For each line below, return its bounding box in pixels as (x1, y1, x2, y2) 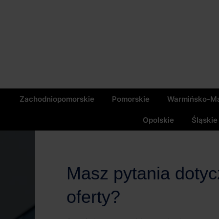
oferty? (66, 187, 120, 207)
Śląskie (191, 115, 218, 125)
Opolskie (142, 115, 174, 125)
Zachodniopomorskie (20, 94, 94, 104)
